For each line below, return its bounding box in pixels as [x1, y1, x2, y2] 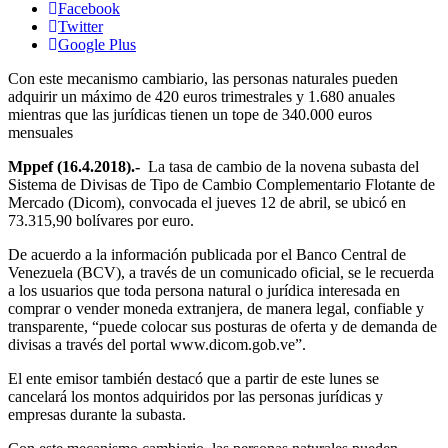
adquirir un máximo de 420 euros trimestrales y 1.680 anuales [8, 87, 395, 105]
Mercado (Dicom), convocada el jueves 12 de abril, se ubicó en [8, 193, 406, 211]
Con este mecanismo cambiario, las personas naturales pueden [8, 69, 398, 87]
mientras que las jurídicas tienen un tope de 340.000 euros [8, 105, 372, 123]
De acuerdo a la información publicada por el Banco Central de [8, 245, 406, 263]
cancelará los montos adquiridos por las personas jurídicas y [8, 387, 383, 405]
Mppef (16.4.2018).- [8, 157, 140, 175]
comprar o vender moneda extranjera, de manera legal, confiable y [8, 299, 424, 317]
